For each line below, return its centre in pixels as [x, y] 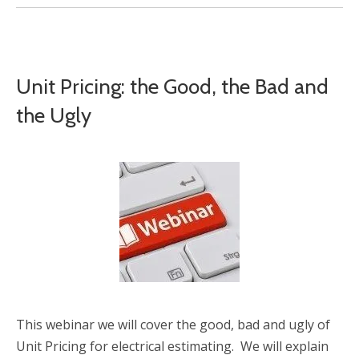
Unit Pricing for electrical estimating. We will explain [172, 346]
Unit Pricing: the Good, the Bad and [172, 87]
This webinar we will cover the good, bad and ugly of [173, 325]
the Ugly [54, 115]
